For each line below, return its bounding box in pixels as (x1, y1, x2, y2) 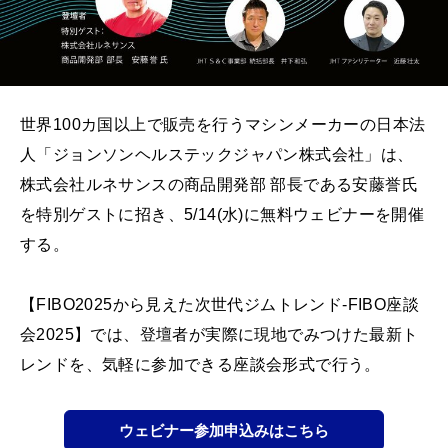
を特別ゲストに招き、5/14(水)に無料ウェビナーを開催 (20, 206, 425, 224)
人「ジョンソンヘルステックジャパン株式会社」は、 (20, 146, 414, 164)
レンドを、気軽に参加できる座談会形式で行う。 (20, 356, 381, 374)
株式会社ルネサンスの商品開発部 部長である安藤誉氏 (20, 176, 418, 194)
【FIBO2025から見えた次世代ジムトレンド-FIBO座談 (20, 296, 419, 314)
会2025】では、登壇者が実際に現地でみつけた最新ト (20, 326, 419, 344)
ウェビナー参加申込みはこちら (119, 422, 329, 440)
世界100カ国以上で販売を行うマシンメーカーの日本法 (20, 116, 426, 134)
